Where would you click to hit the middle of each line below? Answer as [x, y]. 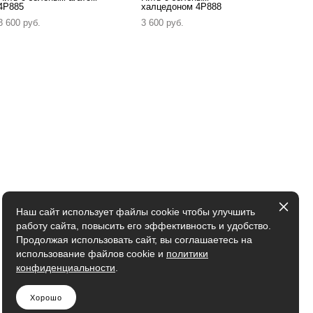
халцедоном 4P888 [182, 7]
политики [187, 254]
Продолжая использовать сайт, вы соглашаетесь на [134, 240]
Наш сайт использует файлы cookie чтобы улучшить [136, 212]
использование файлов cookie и [91, 254]
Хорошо [46, 297]
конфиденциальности [66, 268]
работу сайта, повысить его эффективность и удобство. [144, 226]
